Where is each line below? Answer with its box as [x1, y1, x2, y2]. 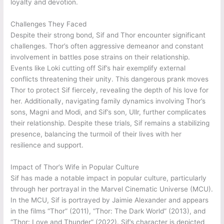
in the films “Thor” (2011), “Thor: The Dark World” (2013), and [10, 207, 206, 215]
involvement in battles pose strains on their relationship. [10, 53, 190, 61]
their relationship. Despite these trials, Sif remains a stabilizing [10, 119, 210, 127]
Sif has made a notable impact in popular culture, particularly [10, 174, 207, 182]
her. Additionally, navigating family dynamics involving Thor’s [10, 97, 206, 105]
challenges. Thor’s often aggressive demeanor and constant [10, 42, 204, 50]
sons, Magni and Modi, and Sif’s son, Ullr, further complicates [10, 108, 206, 116]
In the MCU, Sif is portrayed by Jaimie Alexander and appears [10, 196, 209, 204]
